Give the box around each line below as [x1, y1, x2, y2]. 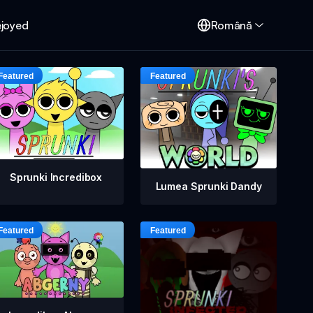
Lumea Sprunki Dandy [155, 180, 262, 192]
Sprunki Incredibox [9, 170, 103, 183]
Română [211, 18, 253, 32]
